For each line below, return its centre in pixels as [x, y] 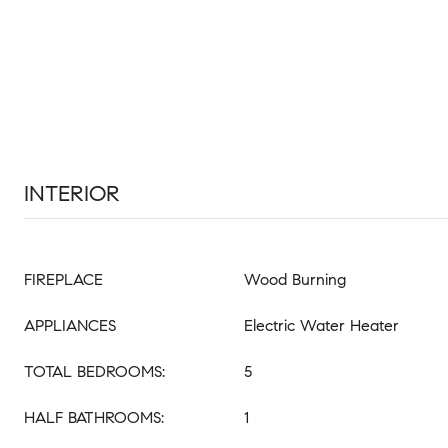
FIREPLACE [63, 279]
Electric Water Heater [321, 325]
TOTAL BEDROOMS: [94, 371]
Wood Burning [295, 279]
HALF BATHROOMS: [94, 417]
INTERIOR [72, 193]
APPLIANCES [70, 325]
